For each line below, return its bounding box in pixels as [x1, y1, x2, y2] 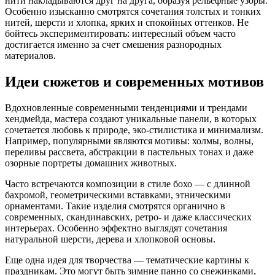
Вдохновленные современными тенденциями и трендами [5, 102, 247, 113]
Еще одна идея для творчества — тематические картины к [5, 254, 249, 265]
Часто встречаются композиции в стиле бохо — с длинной [5, 178, 250, 189]
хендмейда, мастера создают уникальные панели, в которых [5, 113, 257, 124]
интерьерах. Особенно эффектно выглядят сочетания [5, 222, 227, 233]
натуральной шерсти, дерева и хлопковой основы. [5, 233, 215, 244]
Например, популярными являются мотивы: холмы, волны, [5, 135, 254, 146]
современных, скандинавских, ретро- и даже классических [5, 211, 252, 222]
